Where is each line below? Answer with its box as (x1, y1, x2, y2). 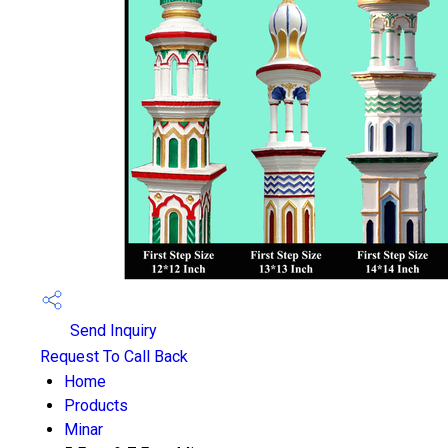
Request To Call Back (40, 347, 188, 366)
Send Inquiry (66, 321, 157, 341)
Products (64, 396, 128, 415)
